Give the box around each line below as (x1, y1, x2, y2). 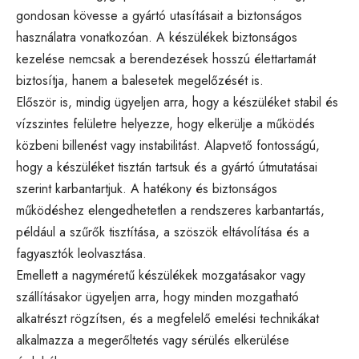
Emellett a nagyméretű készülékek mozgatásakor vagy (16, 265, 305, 284)
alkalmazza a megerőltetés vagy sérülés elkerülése (16, 330, 289, 349)
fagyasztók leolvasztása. (16, 244, 147, 263)
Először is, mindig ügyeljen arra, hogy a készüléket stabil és (16, 92, 338, 111)
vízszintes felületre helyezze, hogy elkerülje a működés (16, 114, 315, 133)
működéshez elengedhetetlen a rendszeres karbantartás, (16, 200, 325, 220)
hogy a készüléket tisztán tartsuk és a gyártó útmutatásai (16, 157, 317, 176)
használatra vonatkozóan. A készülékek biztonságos (16, 27, 297, 46)
